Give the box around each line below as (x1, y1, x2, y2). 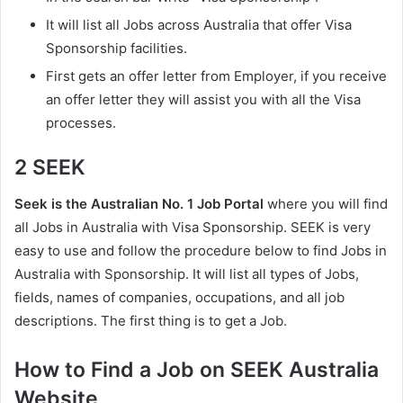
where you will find (264, 194, 388, 212)
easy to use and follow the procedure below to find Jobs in (14, 241, 387, 259)
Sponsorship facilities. (46, 40, 187, 58)
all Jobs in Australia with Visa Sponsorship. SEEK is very (14, 218, 371, 236)
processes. (46, 114, 116, 132)
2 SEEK (14, 155, 85, 181)
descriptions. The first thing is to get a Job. (14, 311, 287, 329)
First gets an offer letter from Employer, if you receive (46, 67, 387, 85)
